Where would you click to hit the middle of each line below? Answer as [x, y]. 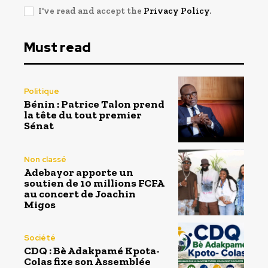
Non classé [45, 159]
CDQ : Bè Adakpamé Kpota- [92, 251]
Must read [57, 47]
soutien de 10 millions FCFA [94, 183]
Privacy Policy [176, 10]
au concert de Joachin [80, 194]
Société [40, 238]
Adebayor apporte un [79, 172]
